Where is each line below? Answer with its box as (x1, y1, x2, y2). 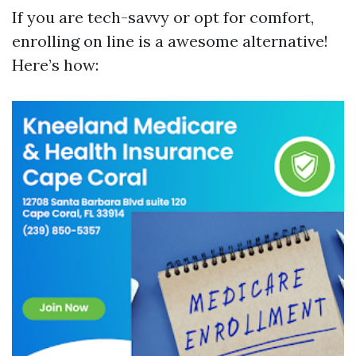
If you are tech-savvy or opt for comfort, (12, 7, 314, 27)
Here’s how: (12, 55, 99, 75)
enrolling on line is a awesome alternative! (12, 31, 328, 51)
